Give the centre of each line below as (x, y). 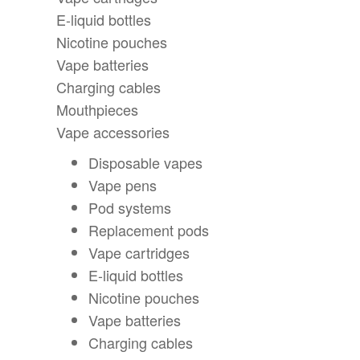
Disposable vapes (146, 163)
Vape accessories (113, 132)
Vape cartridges (139, 253)
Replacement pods (149, 230)
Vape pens (123, 185)
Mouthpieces (98, 110)
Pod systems (130, 208)
